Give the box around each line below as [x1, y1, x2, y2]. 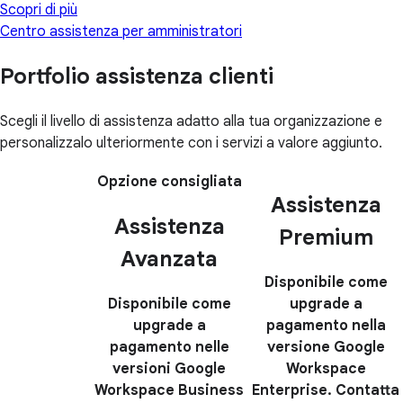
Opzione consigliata [96, 173, 242, 192]
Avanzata [121, 246, 218, 273]
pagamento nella [265, 317, 386, 336]
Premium [278, 224, 373, 252]
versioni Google [112, 360, 226, 379]
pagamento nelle [109, 338, 229, 357]
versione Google [266, 338, 385, 357]
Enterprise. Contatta [252, 381, 399, 400]
